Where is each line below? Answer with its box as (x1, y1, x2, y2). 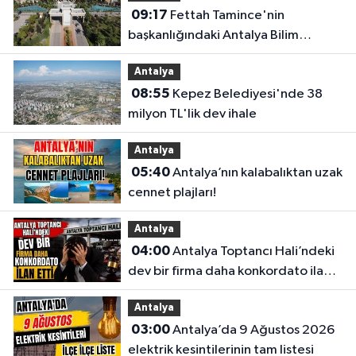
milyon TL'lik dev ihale (127, 107, 257, 122)
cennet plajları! (127, 186, 216, 200)
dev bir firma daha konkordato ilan (127, 265, 331, 279)
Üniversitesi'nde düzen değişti (127, 48, 311, 63)
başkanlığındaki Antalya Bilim (127, 29, 299, 43)
